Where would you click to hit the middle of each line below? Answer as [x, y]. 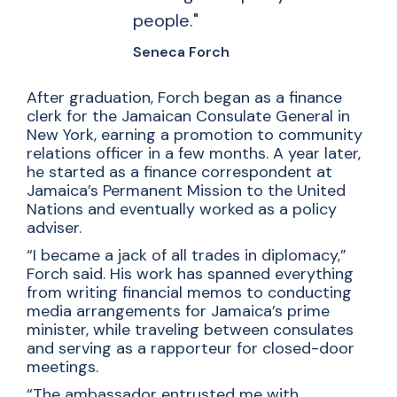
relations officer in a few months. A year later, [194, 154]
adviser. [56, 228]
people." [166, 21]
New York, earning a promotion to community [195, 135]
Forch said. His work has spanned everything [190, 274]
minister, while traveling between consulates [190, 330]
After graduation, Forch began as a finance [184, 98]
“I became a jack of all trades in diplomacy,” [187, 256]
